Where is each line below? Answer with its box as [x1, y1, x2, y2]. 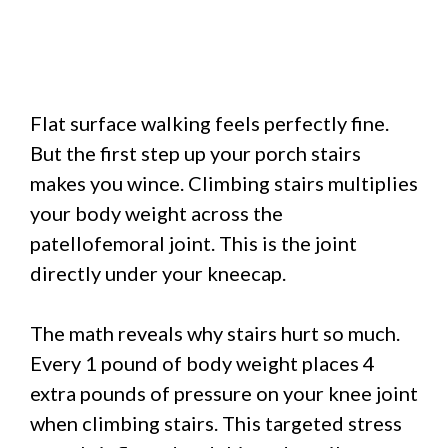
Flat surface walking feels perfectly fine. [30, 110, 389, 135]
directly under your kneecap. [30, 260, 286, 285]
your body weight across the [30, 200, 283, 225]
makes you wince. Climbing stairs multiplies [30, 170, 418, 195]
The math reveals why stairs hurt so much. [30, 320, 400, 345]
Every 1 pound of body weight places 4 [30, 350, 375, 375]
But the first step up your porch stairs [30, 140, 361, 165]
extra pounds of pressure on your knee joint [30, 380, 418, 405]
